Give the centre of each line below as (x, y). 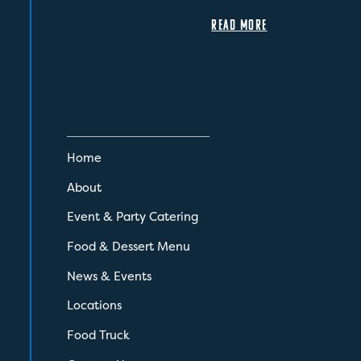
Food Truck (98, 336)
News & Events (109, 276)
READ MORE (239, 24)
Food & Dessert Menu (128, 246)
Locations (94, 306)
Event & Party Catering (132, 217)
